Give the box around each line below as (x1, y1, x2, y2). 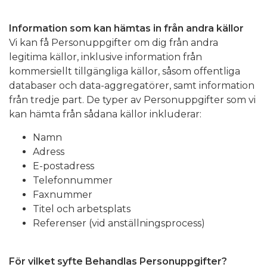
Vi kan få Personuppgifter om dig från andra (9, 36, 218, 48)
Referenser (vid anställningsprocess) (33, 217, 205, 229)
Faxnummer (33, 188, 92, 200)
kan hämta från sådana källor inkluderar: (9, 108, 201, 120)
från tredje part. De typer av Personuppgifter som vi (9, 94, 256, 105)
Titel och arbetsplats (33, 203, 131, 215)
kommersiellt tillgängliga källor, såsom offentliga (9, 65, 240, 77)
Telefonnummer (33, 174, 113, 186)
